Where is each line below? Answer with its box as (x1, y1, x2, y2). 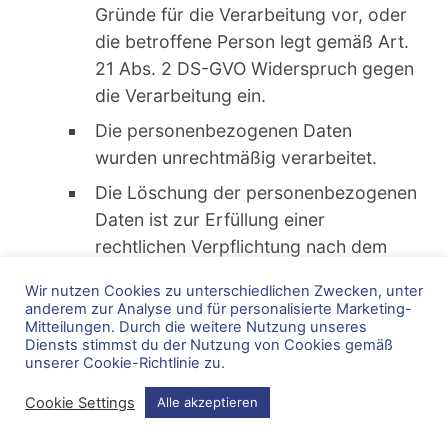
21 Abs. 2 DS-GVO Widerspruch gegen (95, 57, 414, 79)
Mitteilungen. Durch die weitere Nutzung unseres (25, 318, 367, 336)
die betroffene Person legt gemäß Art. (95, 30, 409, 52)
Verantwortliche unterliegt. (95, 316, 314, 338)
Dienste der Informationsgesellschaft (95, 405, 398, 427)
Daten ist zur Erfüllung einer (95, 208, 325, 230)
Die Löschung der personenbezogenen (95, 181, 417, 203)
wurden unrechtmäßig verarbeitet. (95, 146, 377, 168)
